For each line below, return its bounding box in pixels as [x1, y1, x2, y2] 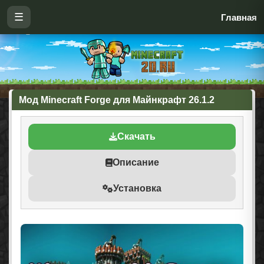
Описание [112, 157, 159, 167]
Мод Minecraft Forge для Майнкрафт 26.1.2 [19, 95, 214, 105]
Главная [221, 12, 257, 22]
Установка [113, 183, 161, 193]
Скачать [117, 131, 156, 141]
